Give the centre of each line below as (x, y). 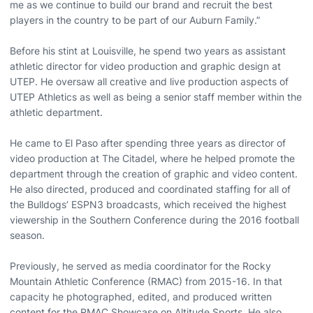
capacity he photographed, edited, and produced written (141, 296)
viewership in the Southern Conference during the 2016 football (154, 219)
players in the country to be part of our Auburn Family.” (135, 20)
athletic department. (56, 112)
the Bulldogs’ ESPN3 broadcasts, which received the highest (148, 204)
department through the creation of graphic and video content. (154, 173)
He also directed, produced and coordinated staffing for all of (150, 189)
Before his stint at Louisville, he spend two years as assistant (148, 50)
